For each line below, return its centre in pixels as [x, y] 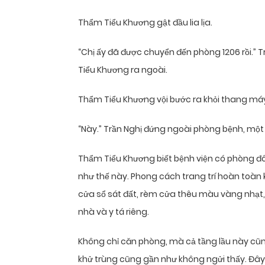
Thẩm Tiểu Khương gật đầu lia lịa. [145, 23]
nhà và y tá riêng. [114, 212]
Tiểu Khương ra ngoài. [123, 70]
